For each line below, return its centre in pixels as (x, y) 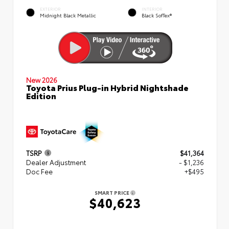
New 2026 (42, 79)
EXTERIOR (50, 9)
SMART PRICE (112, 192)
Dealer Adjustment (56, 162)
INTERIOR (152, 9)
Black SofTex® (157, 15)
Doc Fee (39, 171)
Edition (41, 95)
